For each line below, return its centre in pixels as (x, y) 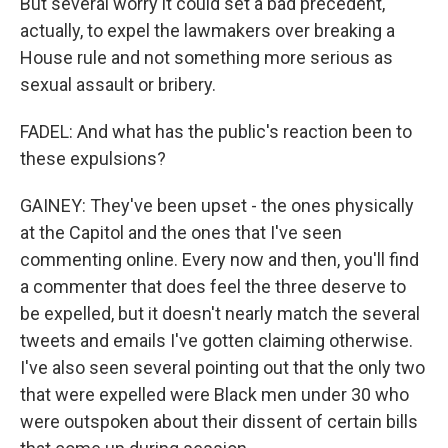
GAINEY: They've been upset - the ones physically (217, 205)
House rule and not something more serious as (206, 57)
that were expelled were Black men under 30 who (214, 394)
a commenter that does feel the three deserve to (213, 286)
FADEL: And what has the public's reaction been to (216, 131)
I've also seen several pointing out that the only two (222, 367)
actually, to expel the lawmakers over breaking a (207, 30)
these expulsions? (93, 158)
